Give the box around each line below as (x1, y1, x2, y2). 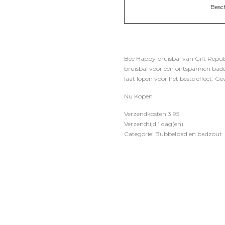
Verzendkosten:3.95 (124, 110, 179, 118)
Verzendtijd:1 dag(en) (124, 120, 183, 128)
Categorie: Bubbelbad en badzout (124, 130, 222, 138)
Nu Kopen (124, 92, 153, 100)
